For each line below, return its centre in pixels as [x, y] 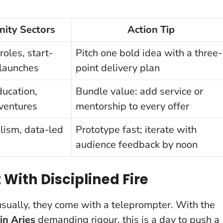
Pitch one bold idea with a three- [149, 53]
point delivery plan [118, 68]
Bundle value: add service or [139, 91]
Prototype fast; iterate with [136, 129]
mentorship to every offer [132, 106]
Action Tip [151, 29]
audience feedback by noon [137, 144]
